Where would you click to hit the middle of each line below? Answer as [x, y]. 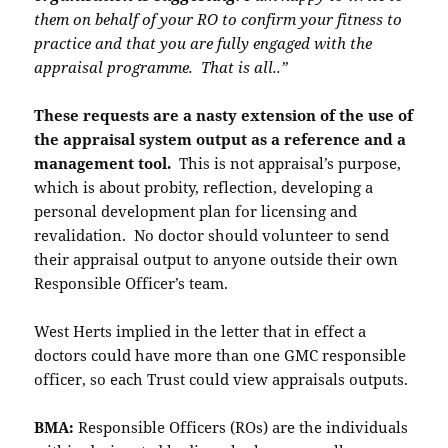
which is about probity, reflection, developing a [204, 187]
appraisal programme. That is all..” [161, 67]
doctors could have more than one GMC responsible [220, 355]
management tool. [103, 163]
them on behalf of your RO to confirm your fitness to [218, 19]
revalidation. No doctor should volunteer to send [212, 235]
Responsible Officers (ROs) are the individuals [241, 427]
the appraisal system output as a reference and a [220, 139]
